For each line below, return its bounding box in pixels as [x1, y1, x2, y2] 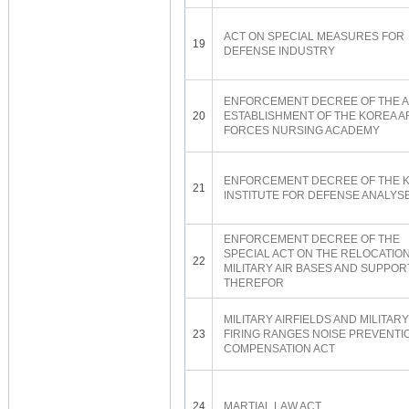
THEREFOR [224, 277, 284, 289]
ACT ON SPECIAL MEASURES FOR [224, 30, 404, 43]
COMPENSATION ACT [224, 342, 335, 355]
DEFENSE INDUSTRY [224, 45, 335, 58]
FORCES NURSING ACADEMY [224, 124, 380, 137]
